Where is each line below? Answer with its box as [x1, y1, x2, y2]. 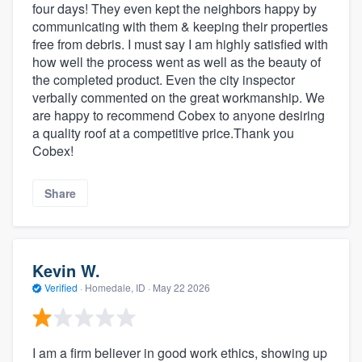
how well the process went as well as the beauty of [32, 52, 321, 71]
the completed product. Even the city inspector [32, 69, 295, 89]
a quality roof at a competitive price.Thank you [32, 123, 294, 142]
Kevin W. [32, 259, 100, 283]
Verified [42, 280, 80, 295]
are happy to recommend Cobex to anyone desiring [32, 105, 325, 124]
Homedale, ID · [82, 280, 153, 295]
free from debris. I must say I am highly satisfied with [32, 34, 328, 53]
